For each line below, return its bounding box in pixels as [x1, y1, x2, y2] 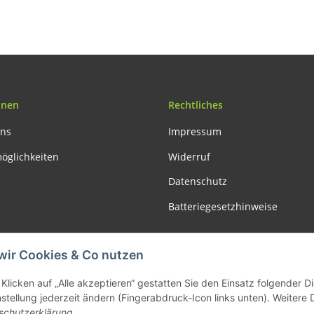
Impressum [168, 125, 221, 139]
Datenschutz [168, 175, 227, 189]
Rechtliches [168, 98, 223, 112]
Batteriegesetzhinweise [168, 199, 278, 213]
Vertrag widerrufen [111, 246, 203, 260]
